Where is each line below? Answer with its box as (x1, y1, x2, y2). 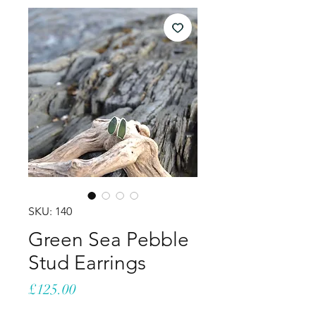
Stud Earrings (28, 251, 146, 274)
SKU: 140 (28, 205, 72, 218)
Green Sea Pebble (28, 228, 189, 251)
